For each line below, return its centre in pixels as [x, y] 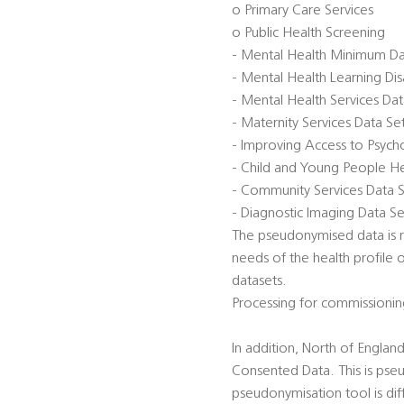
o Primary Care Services [303, 11]
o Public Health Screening [308, 34]
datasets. [259, 282]
